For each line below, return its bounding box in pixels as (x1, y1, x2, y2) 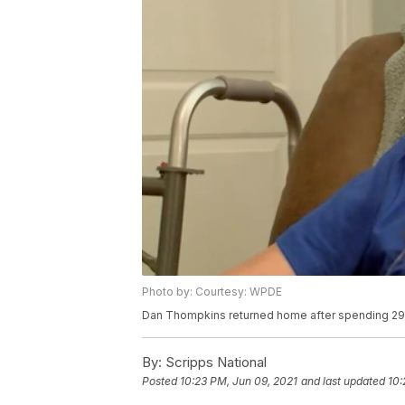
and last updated (301, 374, 385, 389)
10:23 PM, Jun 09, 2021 (180, 374, 297, 389)
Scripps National (162, 353, 267, 372)
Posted (142, 374, 180, 389)
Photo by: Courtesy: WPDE (142, 285, 282, 299)
